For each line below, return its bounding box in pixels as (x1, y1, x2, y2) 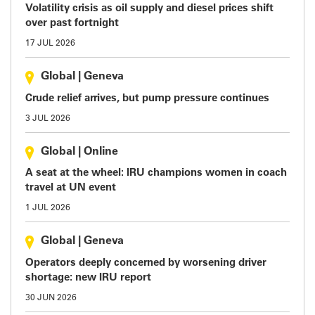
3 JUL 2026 (25, 114, 70, 123)
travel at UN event (25, 183, 116, 193)
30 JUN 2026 (25, 293, 77, 302)
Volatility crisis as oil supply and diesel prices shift (25, 4, 274, 14)
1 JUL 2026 (25, 204, 70, 212)
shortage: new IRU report (25, 272, 151, 283)
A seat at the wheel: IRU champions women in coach (25, 168, 287, 179)
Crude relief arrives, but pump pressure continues (25, 93, 269, 104)
